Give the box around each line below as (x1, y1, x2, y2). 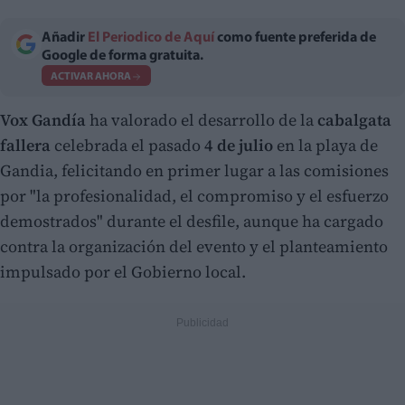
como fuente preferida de (214, 31, 376, 46)
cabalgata (317, 108, 391, 132)
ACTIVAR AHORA (51, 71, 131, 82)
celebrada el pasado (51, 134, 204, 157)
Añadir (42, 31, 88, 46)
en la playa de (273, 134, 378, 157)
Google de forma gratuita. (42, 49, 203, 64)
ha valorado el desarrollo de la (86, 108, 317, 132)
